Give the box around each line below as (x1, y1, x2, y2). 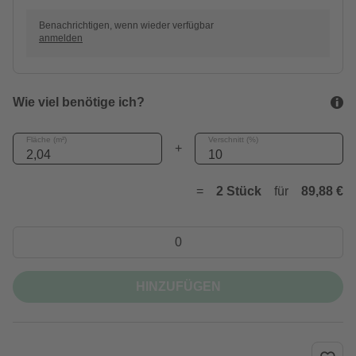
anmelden (39, 33, 83, 44)
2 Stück (216, 184, 261, 198)
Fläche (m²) (26, 135, 67, 144)
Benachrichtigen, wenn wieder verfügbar (39, 20, 214, 31)
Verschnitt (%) (207, 135, 258, 144)
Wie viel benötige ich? (13, 95, 145, 109)
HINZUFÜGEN (135, 280, 221, 293)
